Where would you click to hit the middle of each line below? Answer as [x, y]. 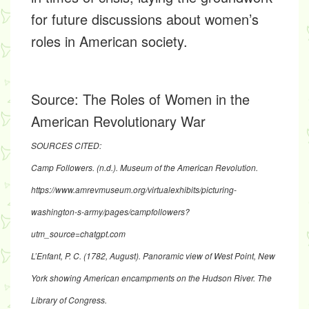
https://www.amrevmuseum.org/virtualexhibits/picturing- [134, 190]
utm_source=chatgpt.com [78, 234]
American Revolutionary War [118, 121]
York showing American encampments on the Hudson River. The [151, 278]
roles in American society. [109, 41]
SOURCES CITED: [66, 146]
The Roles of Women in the [166, 99]
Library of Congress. [69, 300]
